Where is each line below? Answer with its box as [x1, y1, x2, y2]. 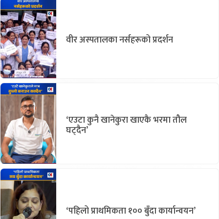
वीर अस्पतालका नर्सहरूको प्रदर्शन [66, 33, 173, 48]
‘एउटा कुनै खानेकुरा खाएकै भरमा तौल [66, 113, 187, 128]
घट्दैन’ [66, 123, 88, 138]
